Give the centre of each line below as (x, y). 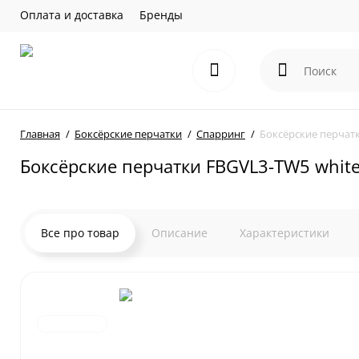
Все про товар (80, 233)
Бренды (161, 15)
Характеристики (284, 233)
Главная (40, 134)
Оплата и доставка (72, 15)
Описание (179, 233)
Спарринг (221, 134)
